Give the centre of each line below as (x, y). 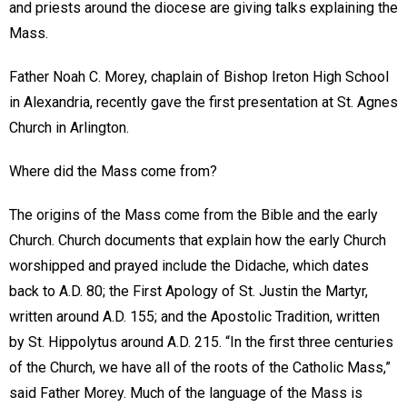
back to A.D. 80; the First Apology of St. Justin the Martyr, (189, 292)
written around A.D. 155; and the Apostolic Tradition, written (194, 317)
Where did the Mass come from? (115, 172)
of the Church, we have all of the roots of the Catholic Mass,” (200, 368)
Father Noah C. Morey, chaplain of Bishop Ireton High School (199, 77)
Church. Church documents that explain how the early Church (198, 241)
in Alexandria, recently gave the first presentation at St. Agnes (203, 103)
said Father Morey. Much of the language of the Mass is (186, 393)
